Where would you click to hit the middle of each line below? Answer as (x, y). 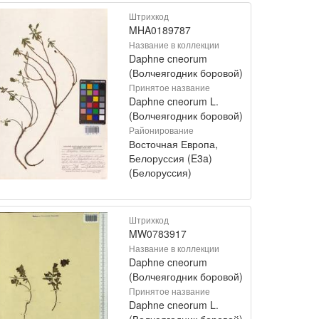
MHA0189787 (160, 30)
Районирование (161, 130)
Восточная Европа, (173, 143)
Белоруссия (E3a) (171, 158)
